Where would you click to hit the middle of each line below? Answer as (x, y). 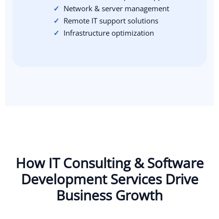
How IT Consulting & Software (109, 163)
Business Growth (109, 195)
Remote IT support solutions (111, 21)
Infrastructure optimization (109, 33)
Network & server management (116, 8)
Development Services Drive (109, 179)
